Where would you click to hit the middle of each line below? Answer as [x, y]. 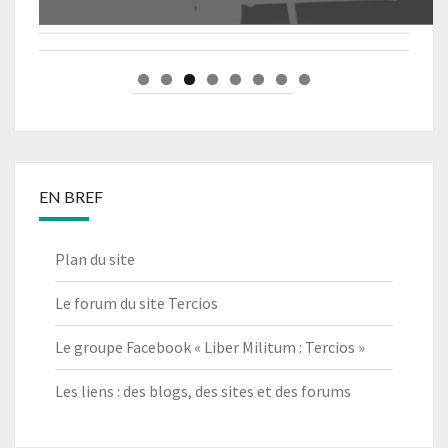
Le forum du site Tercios [136, 303]
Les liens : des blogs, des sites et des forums [203, 391]
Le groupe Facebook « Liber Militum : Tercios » [210, 347]
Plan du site [95, 259]
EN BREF [71, 197]
